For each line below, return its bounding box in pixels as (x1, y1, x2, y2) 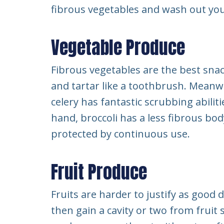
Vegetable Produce (51, 34, 185, 61)
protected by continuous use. (51, 127, 190, 140)
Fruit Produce (51, 158, 147, 185)
